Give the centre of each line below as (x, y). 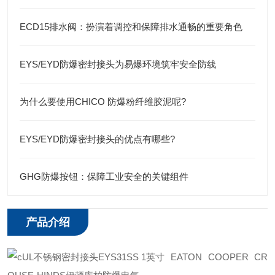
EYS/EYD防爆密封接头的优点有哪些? (97, 139)
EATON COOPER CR (219, 257)
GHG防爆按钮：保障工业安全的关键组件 (104, 176)
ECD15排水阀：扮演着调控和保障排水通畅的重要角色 (131, 27)
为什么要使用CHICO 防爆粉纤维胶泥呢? (103, 102)
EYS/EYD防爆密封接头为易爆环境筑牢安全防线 (118, 64)
